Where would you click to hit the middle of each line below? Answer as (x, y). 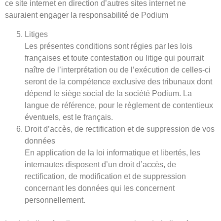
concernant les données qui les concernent (100, 188)
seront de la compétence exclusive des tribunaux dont (118, 81)
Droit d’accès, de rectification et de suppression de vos (120, 129)
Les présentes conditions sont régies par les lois (109, 46)
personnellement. (56, 200)
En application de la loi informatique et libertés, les (112, 152)
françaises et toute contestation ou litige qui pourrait (114, 58)
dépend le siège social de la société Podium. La (108, 93)
